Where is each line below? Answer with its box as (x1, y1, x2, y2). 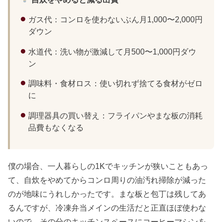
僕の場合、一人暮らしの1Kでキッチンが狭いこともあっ (8, 162, 209, 171)
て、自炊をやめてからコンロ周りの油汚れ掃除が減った (8, 175, 207, 185)
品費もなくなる (28, 122, 84, 132)
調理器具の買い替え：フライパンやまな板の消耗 (28, 111, 203, 120)
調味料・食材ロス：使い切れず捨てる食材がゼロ (28, 79, 203, 88)
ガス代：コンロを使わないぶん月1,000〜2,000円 (28, 15, 203, 24)
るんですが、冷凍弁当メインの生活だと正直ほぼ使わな (8, 203, 207, 213)
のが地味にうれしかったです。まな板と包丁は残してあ (8, 189, 207, 199)
